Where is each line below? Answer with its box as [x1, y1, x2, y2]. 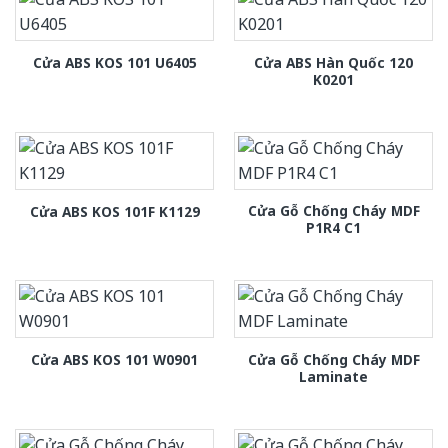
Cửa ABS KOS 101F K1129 [29, 201, 200, 221]
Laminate [299, 366, 368, 386]
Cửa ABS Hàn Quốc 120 [254, 52, 413, 72]
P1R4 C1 [306, 218, 361, 238]
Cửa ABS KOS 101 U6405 [32, 53, 197, 73]
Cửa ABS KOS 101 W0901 [31, 350, 198, 370]
